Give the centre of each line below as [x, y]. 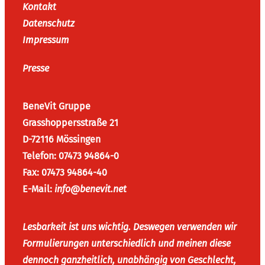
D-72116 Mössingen [62, 139]
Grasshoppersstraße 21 [70, 122]
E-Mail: [38, 189]
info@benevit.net [91, 189]
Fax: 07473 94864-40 [65, 172]
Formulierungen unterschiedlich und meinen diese [127, 243]
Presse [36, 68]
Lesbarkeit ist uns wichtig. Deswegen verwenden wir [130, 227]
